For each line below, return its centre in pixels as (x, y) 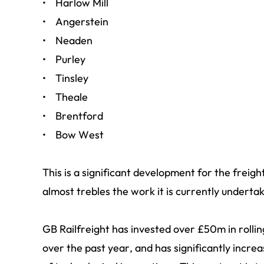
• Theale (65, 97)
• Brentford (73, 116)
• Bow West (73, 135)
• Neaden (67, 40)
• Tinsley (65, 78)
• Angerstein (75, 22)
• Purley (64, 59)
